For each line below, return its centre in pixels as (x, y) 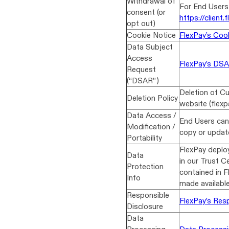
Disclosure (145, 206)
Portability (144, 138)
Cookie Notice (151, 35)
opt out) (141, 23)
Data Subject (150, 47)
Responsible (148, 195)
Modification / (151, 127)
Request (141, 69)
